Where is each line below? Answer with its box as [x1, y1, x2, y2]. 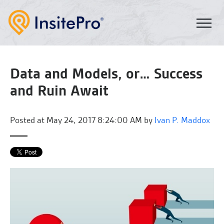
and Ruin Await [10, 81, 108, 100]
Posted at [10, 114, 44, 125]
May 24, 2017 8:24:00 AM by [44, 114, 154, 125]
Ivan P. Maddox [154, 114, 210, 125]
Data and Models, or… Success [10, 64, 202, 83]
